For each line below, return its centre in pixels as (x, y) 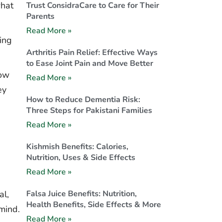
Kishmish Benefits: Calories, (77, 146)
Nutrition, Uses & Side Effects (81, 157)
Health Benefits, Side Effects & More (93, 204)
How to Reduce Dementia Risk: (83, 99)
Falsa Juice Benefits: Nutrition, (81, 194)
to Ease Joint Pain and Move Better (89, 63)
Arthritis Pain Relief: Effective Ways (92, 52)
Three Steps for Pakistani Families (89, 110)
